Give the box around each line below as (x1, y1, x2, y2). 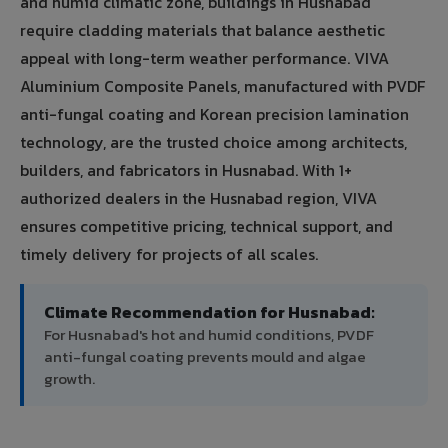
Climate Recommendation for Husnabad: (44, 300, 375, 325)
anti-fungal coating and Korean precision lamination (20, 102, 409, 127)
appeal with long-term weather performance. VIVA (20, 46, 389, 71)
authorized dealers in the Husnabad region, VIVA (20, 186, 377, 211)
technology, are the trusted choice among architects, (20, 130, 407, 155)
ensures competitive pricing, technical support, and (20, 214, 393, 239)
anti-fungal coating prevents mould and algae (44, 345, 366, 369)
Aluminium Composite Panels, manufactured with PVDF (20, 74, 425, 99)
